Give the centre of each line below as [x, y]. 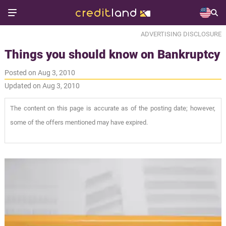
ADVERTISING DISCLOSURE [181, 34]
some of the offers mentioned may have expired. [79, 122]
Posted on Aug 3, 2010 [40, 72]
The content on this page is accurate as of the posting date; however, [113, 108]
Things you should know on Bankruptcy [112, 54]
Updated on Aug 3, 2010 [42, 86]
